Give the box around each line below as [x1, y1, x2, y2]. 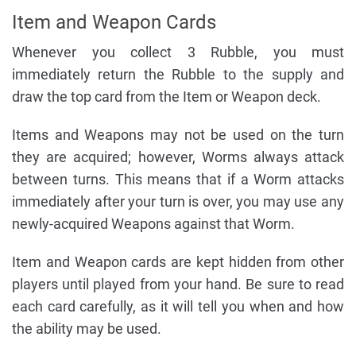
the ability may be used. [12, 319, 161, 337]
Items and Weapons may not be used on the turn [12, 126, 344, 143]
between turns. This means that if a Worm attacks [12, 170, 344, 188]
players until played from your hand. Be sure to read [12, 275, 344, 292]
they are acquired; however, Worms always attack [12, 148, 344, 165]
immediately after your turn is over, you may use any [12, 192, 344, 210]
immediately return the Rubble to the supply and [12, 65, 344, 83]
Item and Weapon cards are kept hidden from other [12, 253, 344, 270]
